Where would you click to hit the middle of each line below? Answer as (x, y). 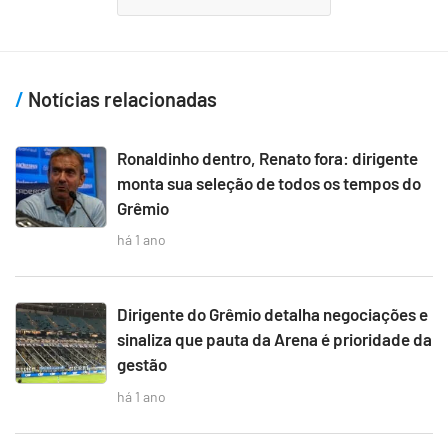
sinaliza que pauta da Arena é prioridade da (274, 339)
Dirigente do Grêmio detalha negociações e (272, 314)
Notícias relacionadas (120, 98)
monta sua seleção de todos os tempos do (269, 182)
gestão (142, 364)
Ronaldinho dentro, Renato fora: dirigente (267, 157)
